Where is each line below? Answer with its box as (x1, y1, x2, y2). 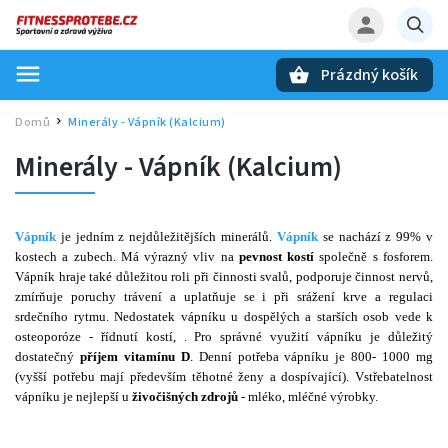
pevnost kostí (238, 249, 315, 264)
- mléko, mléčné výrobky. (238, 389, 378, 404)
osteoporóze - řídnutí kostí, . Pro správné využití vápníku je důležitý (15, 329, 433, 344)
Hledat (88, 101, 140, 118)
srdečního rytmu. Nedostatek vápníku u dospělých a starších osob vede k (15, 309, 433, 324)
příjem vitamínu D (79, 349, 190, 364)
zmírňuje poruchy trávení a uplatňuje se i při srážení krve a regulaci (15, 289, 433, 304)
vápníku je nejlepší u (15, 389, 132, 404)
